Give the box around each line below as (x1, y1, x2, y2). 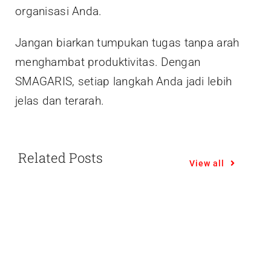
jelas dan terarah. (15, 93, 105, 108)
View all (189, 158, 225, 168)
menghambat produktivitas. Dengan (15, 54, 201, 69)
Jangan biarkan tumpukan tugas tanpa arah (15, 35, 240, 50)
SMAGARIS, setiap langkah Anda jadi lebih (15, 74, 232, 88)
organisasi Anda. (15, 4, 102, 18)
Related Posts (18, 148, 103, 166)
